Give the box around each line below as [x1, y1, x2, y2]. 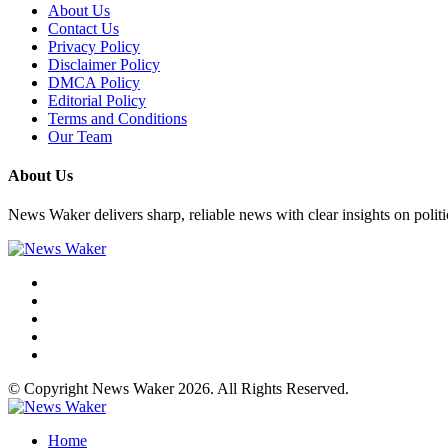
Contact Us [48, 19, 119, 37]
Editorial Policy [48, 91, 146, 109]
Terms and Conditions [48, 109, 187, 127]
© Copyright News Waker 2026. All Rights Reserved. [8, 380, 349, 398]
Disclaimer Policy [48, 55, 160, 73]
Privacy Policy [48, 37, 140, 55]
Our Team [48, 127, 112, 145]
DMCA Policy [48, 73, 140, 91]
